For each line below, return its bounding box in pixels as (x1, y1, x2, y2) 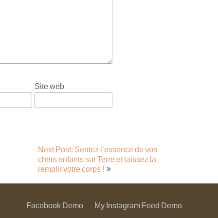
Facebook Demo (26, 200, 83, 210)
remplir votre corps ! (38, 164, 105, 173)
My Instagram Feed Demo (94, 200, 182, 210)
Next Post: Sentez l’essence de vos (38, 145, 158, 154)
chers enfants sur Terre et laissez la (38, 154, 157, 163)
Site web (35, 81, 64, 91)
